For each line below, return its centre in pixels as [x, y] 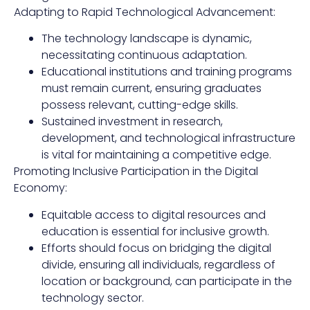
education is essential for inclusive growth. [155, 231]
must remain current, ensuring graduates [152, 89]
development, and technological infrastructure [168, 138]
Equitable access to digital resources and [154, 215]
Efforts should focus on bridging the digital [156, 248]
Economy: [40, 188]
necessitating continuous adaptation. [144, 55]
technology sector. [93, 298]
